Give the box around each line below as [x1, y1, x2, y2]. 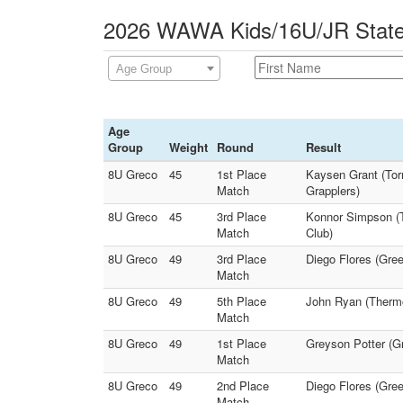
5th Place [217, 292, 266, 309]
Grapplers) [306, 182, 360, 199]
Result [306, 139, 341, 156]
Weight [169, 139, 208, 156]
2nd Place [217, 377, 269, 394]
